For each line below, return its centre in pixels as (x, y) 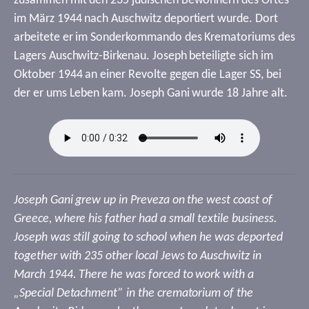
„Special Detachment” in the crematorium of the (133, 293)
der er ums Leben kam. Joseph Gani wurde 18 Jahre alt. (151, 93)
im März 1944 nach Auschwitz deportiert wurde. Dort (146, 19)
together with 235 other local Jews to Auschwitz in (138, 256)
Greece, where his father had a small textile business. (146, 219)
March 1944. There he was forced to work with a (134, 275)
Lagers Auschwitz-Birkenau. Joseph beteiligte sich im (143, 56)
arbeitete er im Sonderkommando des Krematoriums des (154, 38)
